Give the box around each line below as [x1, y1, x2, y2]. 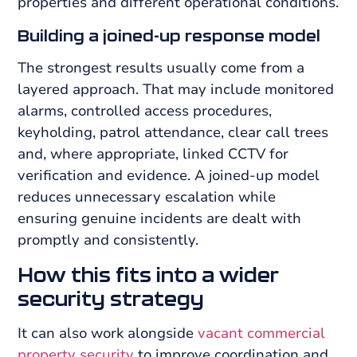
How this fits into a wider [18, 262, 280, 287]
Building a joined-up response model [18, 25, 321, 45]
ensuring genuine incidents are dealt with [18, 208, 302, 228]
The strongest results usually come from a [18, 57, 305, 77]
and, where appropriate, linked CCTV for [18, 143, 289, 163]
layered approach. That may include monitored [18, 79, 335, 99]
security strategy [18, 286, 205, 311]
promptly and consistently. [18, 229, 199, 249]
